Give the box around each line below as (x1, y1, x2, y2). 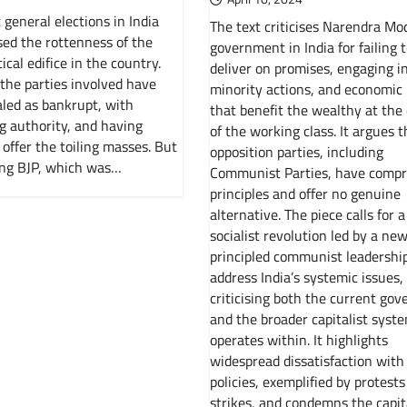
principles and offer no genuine (209, 182, 401, 204)
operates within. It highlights (209, 328, 388, 351)
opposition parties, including (209, 140, 383, 163)
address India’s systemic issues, (209, 265, 403, 288)
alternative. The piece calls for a (209, 203, 405, 225)
